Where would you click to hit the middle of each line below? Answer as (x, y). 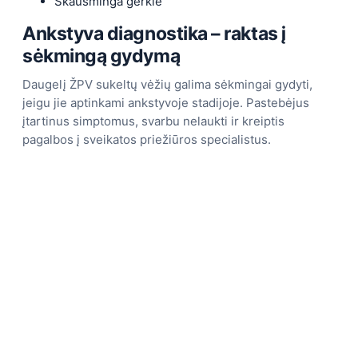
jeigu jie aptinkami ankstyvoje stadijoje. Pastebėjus (166, 102)
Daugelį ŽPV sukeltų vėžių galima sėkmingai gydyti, (167, 84)
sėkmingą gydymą (101, 56)
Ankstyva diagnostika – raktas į (154, 33)
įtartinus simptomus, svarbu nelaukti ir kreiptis (153, 121)
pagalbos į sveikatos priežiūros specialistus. (147, 139)
